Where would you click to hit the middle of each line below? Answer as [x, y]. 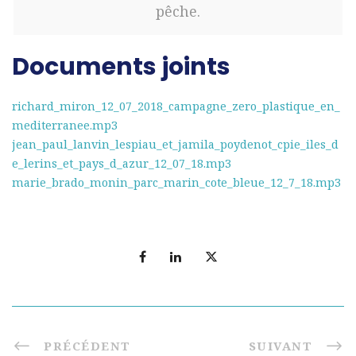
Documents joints [121, 67]
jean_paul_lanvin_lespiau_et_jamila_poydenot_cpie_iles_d [175, 145]
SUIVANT [280, 346]
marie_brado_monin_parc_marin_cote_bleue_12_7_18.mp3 [176, 183]
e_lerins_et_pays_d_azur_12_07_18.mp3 [122, 164]
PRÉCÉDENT [87, 346]
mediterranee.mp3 [65, 126]
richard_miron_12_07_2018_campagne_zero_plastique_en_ [176, 106]
